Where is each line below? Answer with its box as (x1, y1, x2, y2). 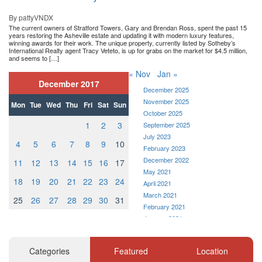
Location (196, 245, 228, 257)
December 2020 (143, 225, 189, 235)
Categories (29, 245, 70, 257)
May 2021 (143, 167, 171, 177)
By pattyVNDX (9, 12, 53, 23)
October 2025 (143, 108, 182, 118)
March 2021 (143, 190, 177, 200)
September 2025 (143, 120, 190, 130)
